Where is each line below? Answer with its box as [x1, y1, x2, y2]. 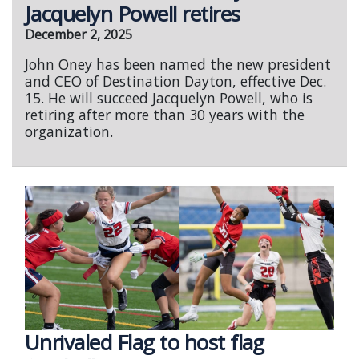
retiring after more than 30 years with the [25, 105, 305, 124]
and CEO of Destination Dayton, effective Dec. [25, 71, 326, 91]
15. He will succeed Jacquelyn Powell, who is [25, 88, 313, 107]
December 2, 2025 [25, 26, 132, 43]
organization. [25, 122, 113, 141]
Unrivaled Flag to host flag [25, 328, 264, 357]
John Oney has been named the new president [25, 54, 331, 74]
